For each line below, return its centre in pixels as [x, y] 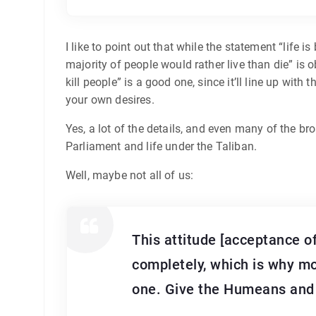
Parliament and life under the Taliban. [162, 146]
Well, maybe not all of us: [130, 175]
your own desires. [110, 99]
